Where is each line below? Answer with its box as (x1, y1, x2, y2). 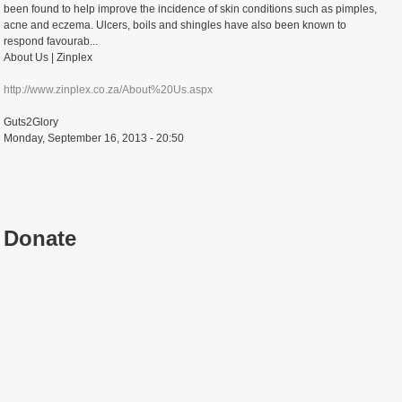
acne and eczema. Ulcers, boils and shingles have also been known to (4, 19, 347, 31)
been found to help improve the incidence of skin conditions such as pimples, (4, 3, 378, 15)
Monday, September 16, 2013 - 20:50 (4, 132, 185, 144)
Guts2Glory (4, 116, 59, 128)
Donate (4, 226, 77, 250)
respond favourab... (4, 35, 99, 48)
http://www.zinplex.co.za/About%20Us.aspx (4, 83, 214, 96)
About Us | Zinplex (4, 51, 93, 64)
